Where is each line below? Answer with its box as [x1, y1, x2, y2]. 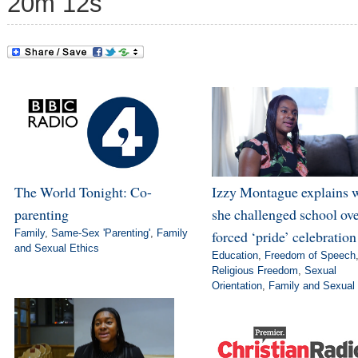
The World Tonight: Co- [14, 182, 152, 202]
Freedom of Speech [264, 249, 356, 262]
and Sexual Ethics [14, 242, 99, 255]
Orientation [211, 280, 262, 292]
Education [211, 249, 258, 262]
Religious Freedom [211, 265, 298, 277]
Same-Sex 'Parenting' [50, 227, 150, 240]
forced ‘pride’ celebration [211, 227, 356, 247]
